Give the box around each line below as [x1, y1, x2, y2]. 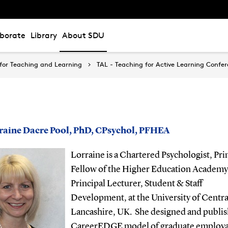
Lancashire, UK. [70, 207, 132, 217]
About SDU [62, 31, 104, 40]
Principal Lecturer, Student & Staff [70, 179, 203, 188]
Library [31, 31, 57, 40]
